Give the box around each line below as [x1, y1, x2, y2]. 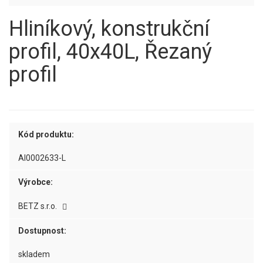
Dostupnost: [18, 226, 66, 235]
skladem [18, 249, 50, 259]
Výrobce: [18, 177, 53, 187]
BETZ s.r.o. [18, 201, 59, 211]
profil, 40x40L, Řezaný [9, 39, 212, 64]
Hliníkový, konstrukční [9, 16, 210, 41]
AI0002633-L [18, 153, 66, 163]
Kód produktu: [18, 130, 74, 139]
